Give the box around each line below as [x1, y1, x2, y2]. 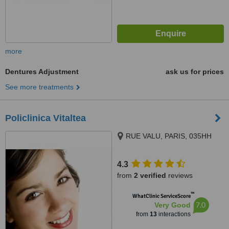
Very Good [154, 201, 191, 209]
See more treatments [5, 83, 74, 91]
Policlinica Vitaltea [5, 113, 86, 123]
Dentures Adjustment [5, 67, 79, 76]
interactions [156, 211, 191, 218]
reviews [166, 171, 193, 179]
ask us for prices [166, 67, 224, 76]
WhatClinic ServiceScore [132, 193, 191, 199]
